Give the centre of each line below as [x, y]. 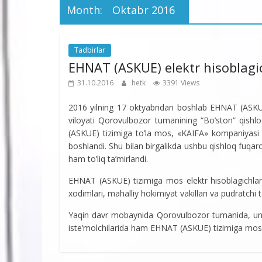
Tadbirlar [90, 50]
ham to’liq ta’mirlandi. [108, 158]
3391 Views [181, 82]
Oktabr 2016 [144, 10]
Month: [86, 10]
